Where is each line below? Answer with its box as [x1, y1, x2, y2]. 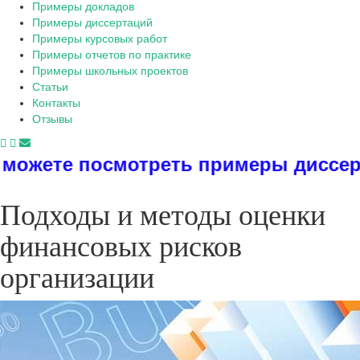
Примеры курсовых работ [32, 32, 167, 45]
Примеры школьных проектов [32, 64, 188, 77]
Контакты [32, 96, 80, 109]
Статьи [32, 80, 68, 93]
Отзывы [32, 112, 72, 125]
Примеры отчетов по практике [32, 48, 191, 61]
